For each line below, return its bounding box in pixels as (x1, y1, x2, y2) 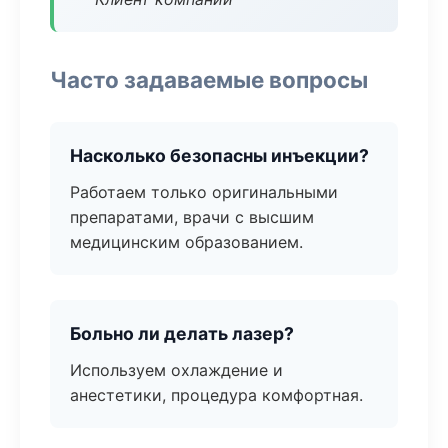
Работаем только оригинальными (70, 182, 338, 202)
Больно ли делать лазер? (70, 323, 294, 344)
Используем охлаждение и (70, 360, 283, 380)
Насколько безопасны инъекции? (70, 145, 369, 166)
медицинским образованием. (70, 232, 303, 252)
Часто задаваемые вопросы (50, 66, 368, 93)
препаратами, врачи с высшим (70, 207, 314, 227)
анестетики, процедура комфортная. (70, 385, 363, 405)
